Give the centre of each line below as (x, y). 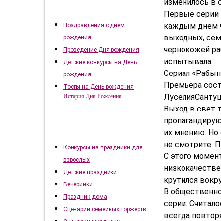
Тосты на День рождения (98, 87)
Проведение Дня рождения (101, 50)
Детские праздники (90, 172)
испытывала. (188, 61)
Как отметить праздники (100, 129)
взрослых (76, 160)
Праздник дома (85, 197)
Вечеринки (78, 184)
